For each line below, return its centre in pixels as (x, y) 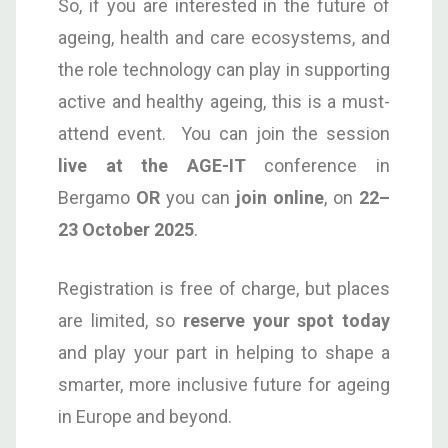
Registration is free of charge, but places (224, 288)
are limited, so (120, 320)
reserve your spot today (286, 320)
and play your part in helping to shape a (224, 352)
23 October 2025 (126, 229)
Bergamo (97, 197)
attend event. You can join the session (224, 133)
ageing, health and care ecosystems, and (224, 37)
